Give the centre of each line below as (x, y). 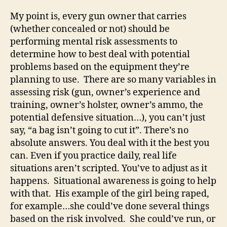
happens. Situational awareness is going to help (113, 181)
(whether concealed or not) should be (90, 29)
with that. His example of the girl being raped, (110, 194)
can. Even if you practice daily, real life (93, 156)
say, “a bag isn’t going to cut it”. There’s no (99, 130)
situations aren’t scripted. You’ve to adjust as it (109, 168)
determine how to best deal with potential (100, 54)
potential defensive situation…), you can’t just (108, 118)
